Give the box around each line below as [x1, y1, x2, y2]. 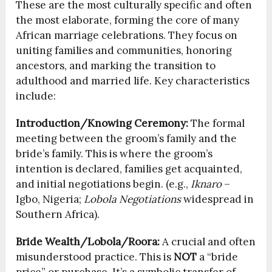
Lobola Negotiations [84, 192, 182, 206]
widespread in [181, 192, 254, 206]
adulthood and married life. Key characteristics [16, 74, 250, 88]
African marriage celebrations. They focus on [16, 29, 238, 42]
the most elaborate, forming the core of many [16, 13, 240, 27]
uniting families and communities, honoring [16, 44, 233, 58]
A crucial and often [160, 235, 256, 249]
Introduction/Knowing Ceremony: [16, 117, 189, 131]
